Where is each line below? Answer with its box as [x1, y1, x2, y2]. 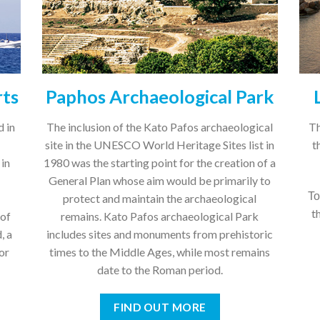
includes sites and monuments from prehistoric [46, 227, 274, 241]
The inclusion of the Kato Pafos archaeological [46, 120, 274, 134]
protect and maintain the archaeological [63, 191, 257, 206]
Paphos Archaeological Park [46, 86, 274, 108]
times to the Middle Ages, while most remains [49, 245, 271, 259]
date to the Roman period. [96, 263, 223, 277]
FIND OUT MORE [114, 300, 206, 314]
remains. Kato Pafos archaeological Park [61, 209, 259, 224]
